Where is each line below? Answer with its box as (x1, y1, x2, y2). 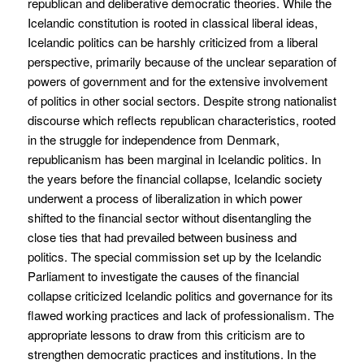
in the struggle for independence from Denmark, (27, 130, 279, 148)
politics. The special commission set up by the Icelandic (27, 247, 322, 265)
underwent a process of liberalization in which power (27, 188, 302, 206)
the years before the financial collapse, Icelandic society (27, 169, 323, 187)
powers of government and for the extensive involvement (27, 71, 327, 89)
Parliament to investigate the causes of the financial (27, 266, 299, 284)
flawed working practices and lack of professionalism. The (27, 305, 334, 323)
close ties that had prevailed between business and (27, 227, 297, 245)
